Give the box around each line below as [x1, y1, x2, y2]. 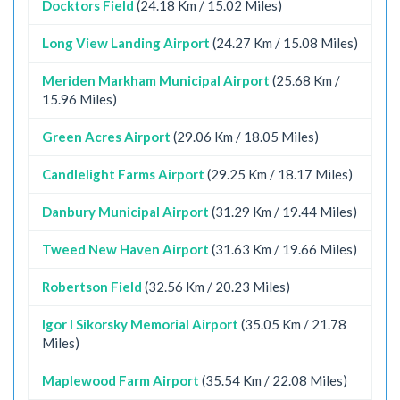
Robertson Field [42, 278, 142, 295]
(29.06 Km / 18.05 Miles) [173, 128, 319, 145]
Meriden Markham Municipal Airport [42, 71, 270, 88]
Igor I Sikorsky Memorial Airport [42, 315, 238, 332]
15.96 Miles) [42, 90, 117, 107]
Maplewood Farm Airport [42, 371, 199, 388]
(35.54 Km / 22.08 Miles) [202, 371, 347, 388]
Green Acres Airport [42, 128, 171, 145]
